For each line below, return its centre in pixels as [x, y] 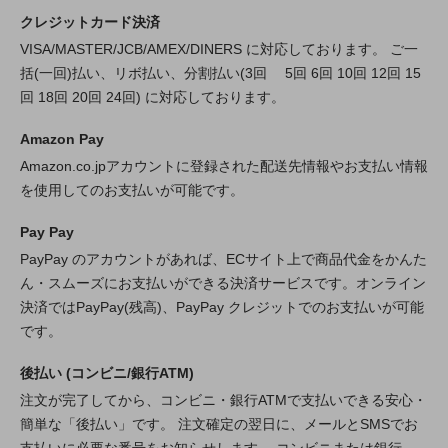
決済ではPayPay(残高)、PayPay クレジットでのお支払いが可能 [222, 307]
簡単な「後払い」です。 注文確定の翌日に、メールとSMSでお [219, 424]
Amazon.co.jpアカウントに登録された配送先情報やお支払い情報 [224, 166]
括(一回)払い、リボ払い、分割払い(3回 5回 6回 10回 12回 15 [220, 73]
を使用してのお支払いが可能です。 [132, 190]
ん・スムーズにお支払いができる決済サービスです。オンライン [223, 283]
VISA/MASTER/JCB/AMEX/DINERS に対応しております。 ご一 [219, 49]
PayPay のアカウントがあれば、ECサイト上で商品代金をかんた [223, 259]
